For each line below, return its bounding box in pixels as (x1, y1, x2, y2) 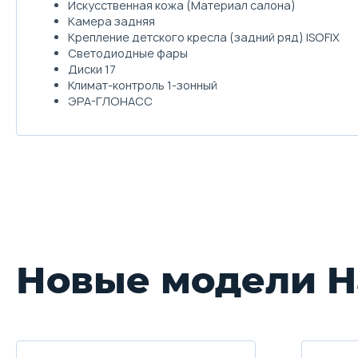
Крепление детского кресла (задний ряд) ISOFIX (68, 29, 340, 45)
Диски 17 (68, 61, 116, 77)
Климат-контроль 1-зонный (68, 77, 217, 93)
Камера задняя (68, 13, 155, 29)
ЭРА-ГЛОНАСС (68, 93, 153, 109)
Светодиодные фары (68, 45, 188, 61)
